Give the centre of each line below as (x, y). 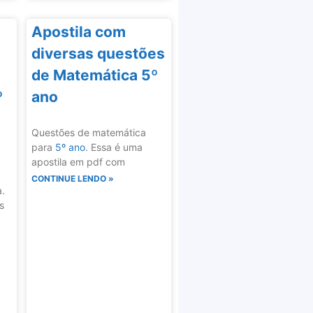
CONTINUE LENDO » (72, 179)
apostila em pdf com (78, 162)
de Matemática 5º (94, 75)
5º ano (70, 147)
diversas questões (98, 54)
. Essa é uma (114, 147)
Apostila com (78, 32)
